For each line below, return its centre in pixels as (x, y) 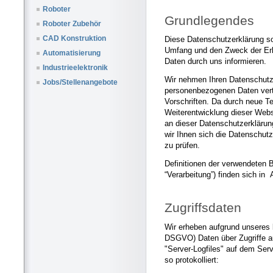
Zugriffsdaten (203, 208)
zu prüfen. (182, 146)
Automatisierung (72, 53)
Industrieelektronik (75, 68)
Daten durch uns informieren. (215, 62)
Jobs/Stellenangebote (80, 83)
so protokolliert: (192, 260)
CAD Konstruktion (74, 39)
